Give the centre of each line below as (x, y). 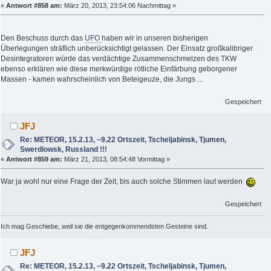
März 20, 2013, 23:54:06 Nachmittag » (119, 5)
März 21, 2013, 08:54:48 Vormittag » (116, 159)
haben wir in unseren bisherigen (155, 38)
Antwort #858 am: (34, 5)
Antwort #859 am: (34, 159)
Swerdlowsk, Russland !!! (64, 149)
